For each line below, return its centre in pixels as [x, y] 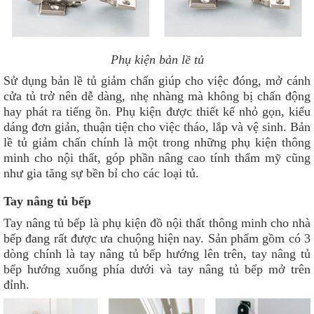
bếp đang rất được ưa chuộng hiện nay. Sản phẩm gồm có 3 [157, 239]
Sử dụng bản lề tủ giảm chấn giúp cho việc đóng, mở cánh [157, 81]
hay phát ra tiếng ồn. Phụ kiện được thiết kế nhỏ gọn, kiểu [157, 112]
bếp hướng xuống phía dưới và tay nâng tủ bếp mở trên [157, 269]
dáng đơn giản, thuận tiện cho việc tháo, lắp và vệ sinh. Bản [157, 127]
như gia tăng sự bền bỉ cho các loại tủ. [101, 173]
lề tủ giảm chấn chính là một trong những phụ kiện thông [157, 143]
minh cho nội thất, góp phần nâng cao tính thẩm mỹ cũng [157, 158]
